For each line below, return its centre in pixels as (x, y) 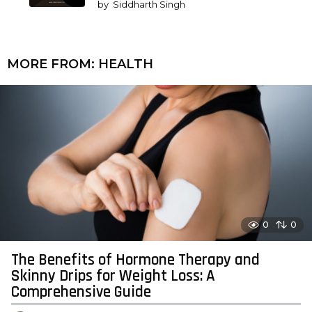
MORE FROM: (53, 64)
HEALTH (126, 64)
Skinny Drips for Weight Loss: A (113, 276)
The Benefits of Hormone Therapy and (135, 260)
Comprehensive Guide (81, 292)
